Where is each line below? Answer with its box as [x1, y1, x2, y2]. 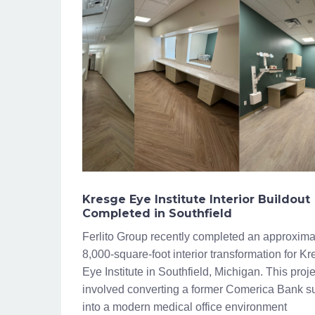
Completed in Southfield [82, 207, 232, 220]
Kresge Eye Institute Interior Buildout [82, 193, 310, 206]
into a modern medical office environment [82, 301, 287, 313]
